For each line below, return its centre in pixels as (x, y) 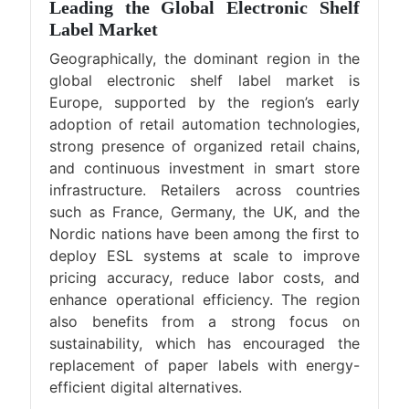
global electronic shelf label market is (204, 80)
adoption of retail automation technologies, (204, 124)
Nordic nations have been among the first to (204, 234)
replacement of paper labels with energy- (204, 365)
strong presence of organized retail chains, (204, 146)
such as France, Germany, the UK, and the (204, 212)
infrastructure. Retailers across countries (204, 190)
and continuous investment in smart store (204, 168)
